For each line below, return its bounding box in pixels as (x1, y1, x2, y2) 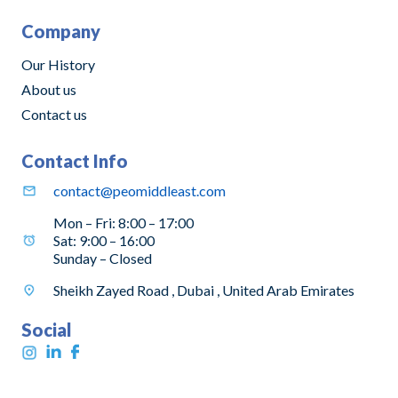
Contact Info (21, 149, 128, 171)
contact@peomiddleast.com (52, 181, 226, 199)
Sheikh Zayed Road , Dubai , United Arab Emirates (52, 281, 354, 298)
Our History (21, 55, 95, 73)
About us (21, 80, 76, 98)
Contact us (21, 105, 87, 123)
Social (21, 318, 72, 340)
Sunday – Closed (52, 249, 152, 267)
